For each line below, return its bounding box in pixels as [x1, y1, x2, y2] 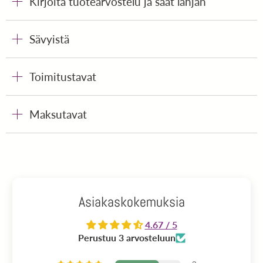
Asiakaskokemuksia [78, 193, 185, 211]
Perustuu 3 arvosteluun [77, 232, 176, 244]
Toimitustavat [29, 70, 96, 84]
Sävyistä [29, 32, 69, 46]
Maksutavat [29, 107, 87, 122]
